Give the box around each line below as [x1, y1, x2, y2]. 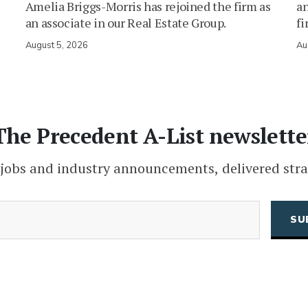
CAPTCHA [73, 267, 122, 283]
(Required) [100, 200, 155, 216]
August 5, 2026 [25, 39, 88, 52]
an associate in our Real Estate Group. [25, 14, 226, 32]
